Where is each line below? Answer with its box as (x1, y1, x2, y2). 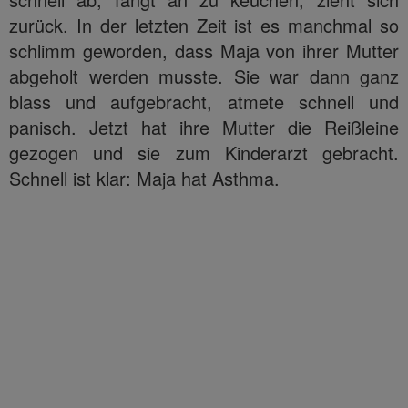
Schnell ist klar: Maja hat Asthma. (9, 164, 280, 191)
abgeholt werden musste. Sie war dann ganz (9, 62, 399, 89)
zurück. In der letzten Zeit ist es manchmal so (9, 11, 399, 38)
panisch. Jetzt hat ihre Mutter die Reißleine (9, 113, 399, 140)
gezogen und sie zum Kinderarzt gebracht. (9, 138, 399, 166)
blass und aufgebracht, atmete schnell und (9, 87, 399, 115)
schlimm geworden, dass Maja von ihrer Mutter (9, 36, 399, 64)
